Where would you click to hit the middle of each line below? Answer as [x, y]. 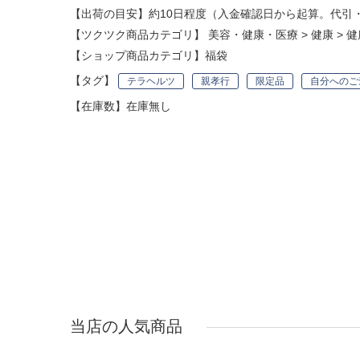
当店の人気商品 [126, 326]
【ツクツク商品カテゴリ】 [139, 35]
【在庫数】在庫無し [121, 106]
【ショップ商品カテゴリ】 [137, 55]
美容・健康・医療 [253, 35]
